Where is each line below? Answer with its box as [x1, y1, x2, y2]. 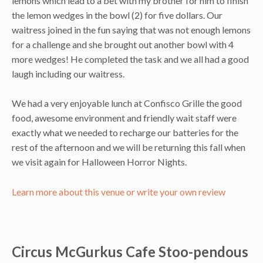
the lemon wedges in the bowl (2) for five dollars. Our [12, 9, 222, 21]
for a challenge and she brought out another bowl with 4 [12, 38, 234, 50]
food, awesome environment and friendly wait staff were [12, 112, 237, 124]
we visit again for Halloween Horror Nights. [12, 156, 187, 168]
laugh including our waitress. [12, 68, 124, 79]
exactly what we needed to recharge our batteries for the [12, 127, 238, 139]
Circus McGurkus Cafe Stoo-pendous [12, 242, 248, 260]
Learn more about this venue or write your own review [12, 186, 225, 197]
